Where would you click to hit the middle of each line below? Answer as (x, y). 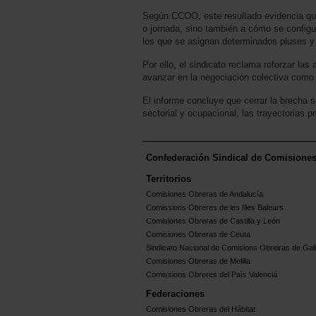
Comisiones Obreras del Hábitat (201, 309)
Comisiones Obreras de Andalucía (205, 194)
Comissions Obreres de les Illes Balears (215, 208)
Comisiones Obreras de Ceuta (198, 235)
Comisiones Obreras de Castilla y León (213, 221)
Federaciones (175, 294)
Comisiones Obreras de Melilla (198, 261)
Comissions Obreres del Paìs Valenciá (212, 275)
